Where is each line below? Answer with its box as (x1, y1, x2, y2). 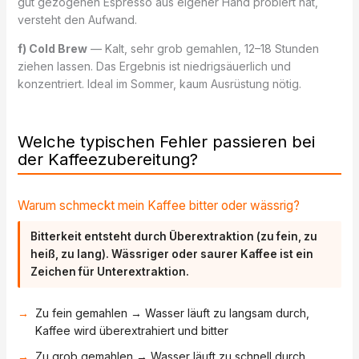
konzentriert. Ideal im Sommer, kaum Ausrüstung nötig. (17, 76, 301, 91)
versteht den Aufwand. (17, 12, 137, 26)
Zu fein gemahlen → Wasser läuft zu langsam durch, (34, 305, 309, 320)
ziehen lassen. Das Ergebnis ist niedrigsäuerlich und (17, 58, 291, 73)
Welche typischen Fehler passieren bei (17, 131, 315, 152)
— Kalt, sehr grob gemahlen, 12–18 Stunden (87, 41, 319, 55)
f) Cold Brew (17, 41, 87, 55)
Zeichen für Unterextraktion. (30, 265, 190, 279)
